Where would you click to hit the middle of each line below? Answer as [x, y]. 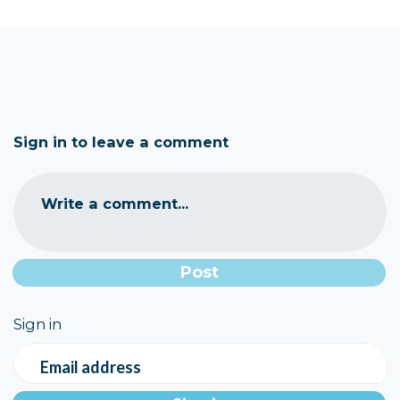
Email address [91, 367]
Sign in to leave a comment [121, 142]
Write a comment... [115, 204]
